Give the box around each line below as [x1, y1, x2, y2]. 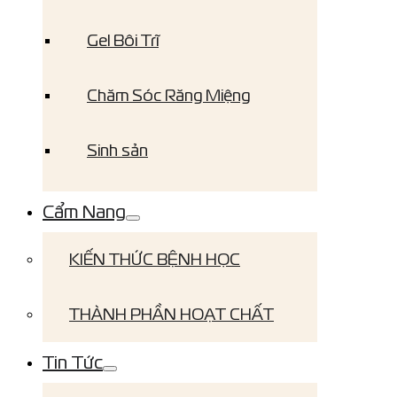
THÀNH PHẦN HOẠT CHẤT [69, 304, 274, 323]
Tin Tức [43, 351, 103, 372]
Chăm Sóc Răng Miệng [87, 85, 250, 105]
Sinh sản [87, 140, 148, 160]
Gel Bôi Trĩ [87, 30, 159, 50]
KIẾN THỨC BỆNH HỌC [69, 249, 240, 269]
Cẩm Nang [43, 200, 126, 222]
